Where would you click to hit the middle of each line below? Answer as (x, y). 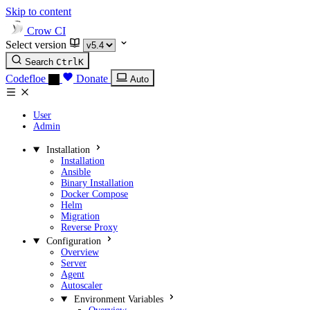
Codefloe (26, 79)
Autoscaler (82, 285)
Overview (80, 252)
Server (74, 263)
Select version (36, 45)
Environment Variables (118, 299)
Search (39, 62)
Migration (80, 216)
